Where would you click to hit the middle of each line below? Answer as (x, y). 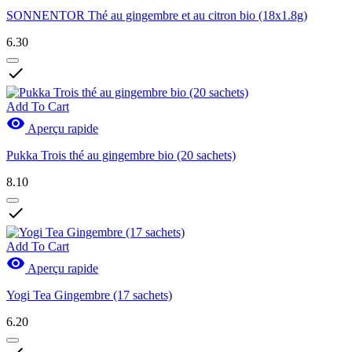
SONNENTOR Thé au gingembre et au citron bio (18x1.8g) (157, 16)
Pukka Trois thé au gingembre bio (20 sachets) (121, 156)
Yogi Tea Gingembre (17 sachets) (89, 295)
